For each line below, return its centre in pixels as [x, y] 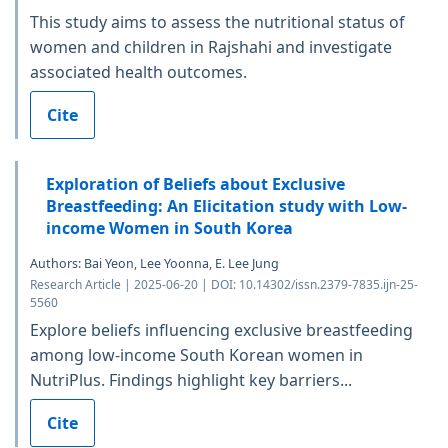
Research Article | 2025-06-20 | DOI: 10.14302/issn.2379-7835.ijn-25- [224, 284]
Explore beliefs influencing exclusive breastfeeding [221, 329]
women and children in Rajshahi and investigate [211, 46]
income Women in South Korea [169, 227]
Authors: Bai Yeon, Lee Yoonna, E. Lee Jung [154, 263]
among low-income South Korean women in [196, 354]
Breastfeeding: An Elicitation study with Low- [226, 205]
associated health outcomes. [138, 71]
